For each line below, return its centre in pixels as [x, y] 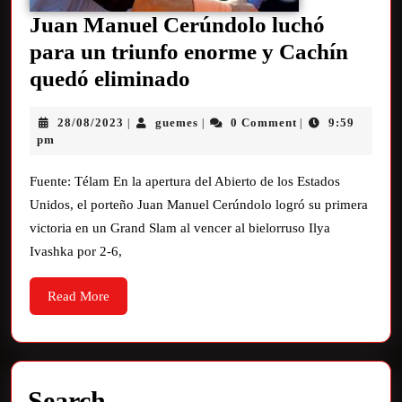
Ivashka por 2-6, [76, 251]
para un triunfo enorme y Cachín [189, 51]
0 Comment [263, 122]
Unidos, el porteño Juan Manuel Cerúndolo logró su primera [199, 204]
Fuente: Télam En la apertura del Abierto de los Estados [185, 181]
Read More [79, 296]
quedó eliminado [110, 78]
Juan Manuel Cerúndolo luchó [177, 24]
